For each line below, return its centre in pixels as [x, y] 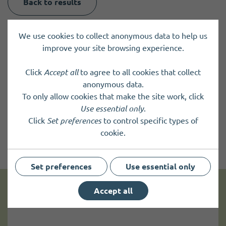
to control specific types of [150, 120]
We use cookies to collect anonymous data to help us [113, 36]
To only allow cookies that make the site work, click [113, 96]
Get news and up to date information [112, 200]
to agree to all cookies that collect [139, 72]
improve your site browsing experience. [113, 48]
